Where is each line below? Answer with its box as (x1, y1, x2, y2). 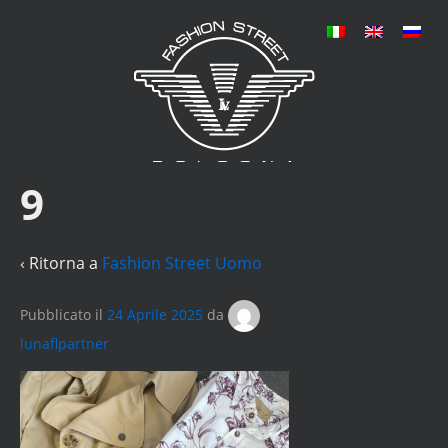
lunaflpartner (20, 334, 109, 354)
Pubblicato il (20, 304, 107, 324)
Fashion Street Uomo (102, 251, 262, 274)
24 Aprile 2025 (107, 304, 203, 324)
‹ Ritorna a (20, 251, 102, 274)
